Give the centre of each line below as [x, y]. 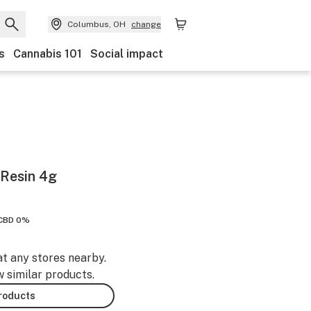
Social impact [127, 54]
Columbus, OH [96, 24]
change [146, 24]
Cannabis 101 [48, 54]
